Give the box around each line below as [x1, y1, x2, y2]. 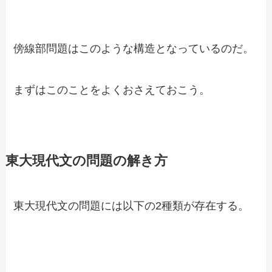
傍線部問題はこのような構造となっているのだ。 [13, 42, 254, 55]
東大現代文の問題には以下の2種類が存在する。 [13, 199, 250, 212]
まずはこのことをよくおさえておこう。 [13, 83, 211, 96]
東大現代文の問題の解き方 [5, 153, 168, 168]
